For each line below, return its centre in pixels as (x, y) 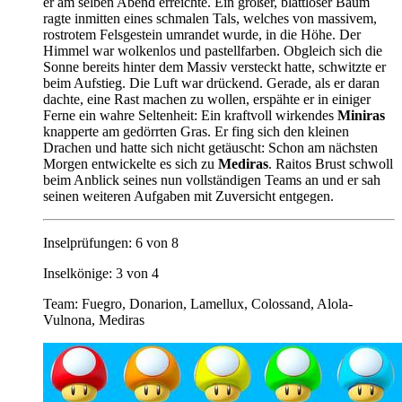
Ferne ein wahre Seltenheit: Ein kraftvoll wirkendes (190, 115)
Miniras (361, 115)
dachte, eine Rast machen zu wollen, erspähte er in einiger (207, 99)
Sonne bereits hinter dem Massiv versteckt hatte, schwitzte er (214, 66)
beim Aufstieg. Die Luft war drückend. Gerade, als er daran (211, 83)
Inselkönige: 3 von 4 (101, 273)
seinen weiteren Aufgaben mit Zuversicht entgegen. (188, 196)
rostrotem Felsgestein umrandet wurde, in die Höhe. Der (202, 34)
